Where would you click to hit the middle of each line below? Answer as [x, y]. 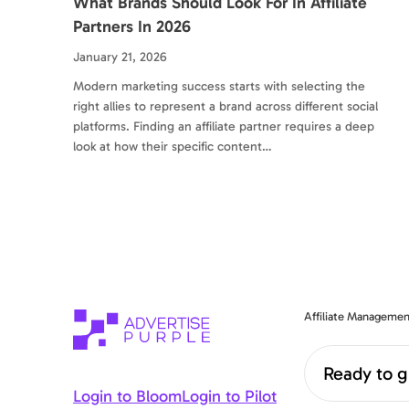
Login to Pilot [229, 396]
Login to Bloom [127, 396]
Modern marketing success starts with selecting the [219, 86]
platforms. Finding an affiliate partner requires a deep [224, 126]
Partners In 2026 [132, 26]
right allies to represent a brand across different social [225, 106]
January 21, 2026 [120, 57]
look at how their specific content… [173, 146]
